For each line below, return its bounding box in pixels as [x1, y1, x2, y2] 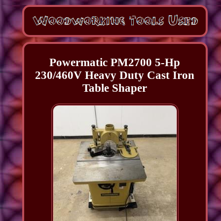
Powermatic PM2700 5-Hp [49, 56, 181, 69]
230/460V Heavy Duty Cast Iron [35, 69, 195, 82]
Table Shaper [82, 82, 147, 95]
